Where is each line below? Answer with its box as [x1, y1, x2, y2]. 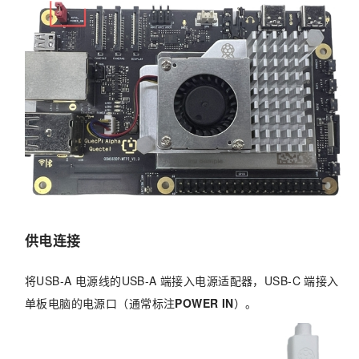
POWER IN [175, 294, 234, 311]
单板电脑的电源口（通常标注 [24, 294, 175, 311]
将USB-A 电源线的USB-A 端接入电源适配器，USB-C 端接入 [24, 272, 339, 288]
